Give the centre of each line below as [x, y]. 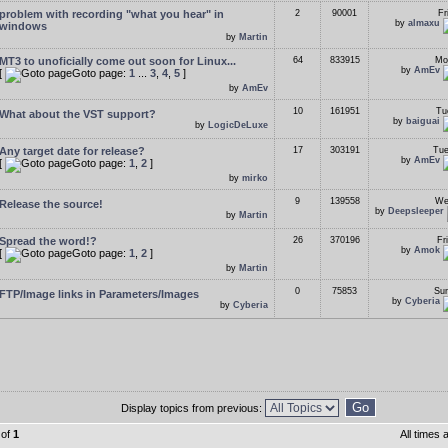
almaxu [424, 23]
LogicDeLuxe [238, 125]
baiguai [423, 121]
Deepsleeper [416, 211]
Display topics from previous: [193, 408]
